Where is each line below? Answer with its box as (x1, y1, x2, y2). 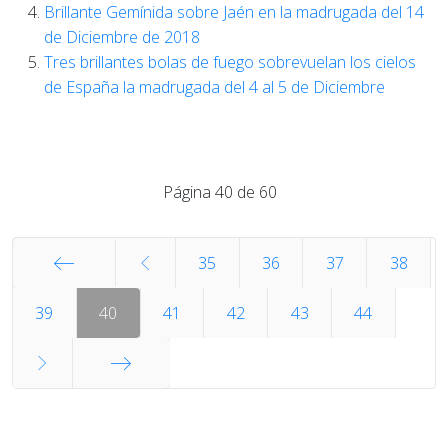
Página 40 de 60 (163, 181, 277, 203)
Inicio (45, 301, 83, 323)
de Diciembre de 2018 (44, 26, 200, 48)
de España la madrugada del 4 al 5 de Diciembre (44, 76, 385, 98)
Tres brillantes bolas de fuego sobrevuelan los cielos (44, 51, 416, 73)
